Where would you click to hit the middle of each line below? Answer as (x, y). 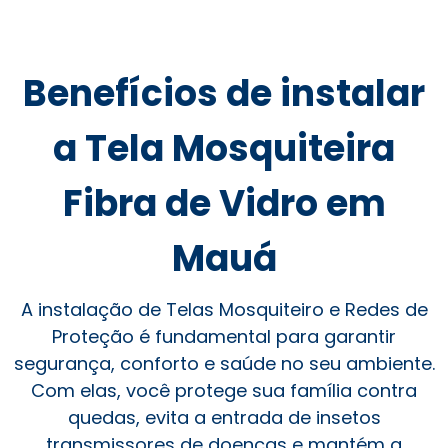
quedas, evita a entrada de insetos (224, 417)
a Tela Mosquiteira (224, 148)
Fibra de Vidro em (224, 203)
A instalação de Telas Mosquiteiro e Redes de (224, 309)
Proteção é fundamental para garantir (224, 336)
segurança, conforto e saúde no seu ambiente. (224, 363)
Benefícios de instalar (224, 93)
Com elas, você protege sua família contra (224, 390)
